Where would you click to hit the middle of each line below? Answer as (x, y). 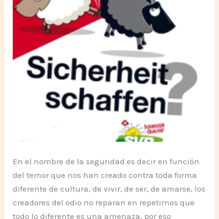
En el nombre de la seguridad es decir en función (106, 161)
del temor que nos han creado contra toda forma (105, 175)
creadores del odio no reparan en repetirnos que (104, 202)
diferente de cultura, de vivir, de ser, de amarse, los (109, 188)
